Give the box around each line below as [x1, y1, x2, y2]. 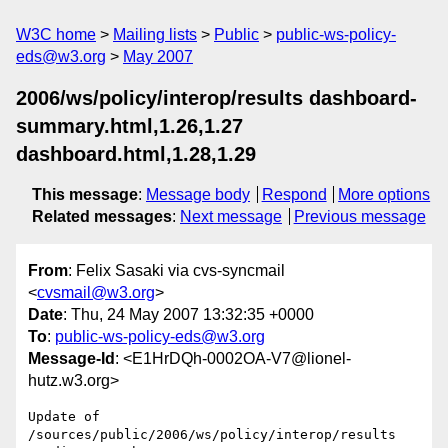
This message [32, 186, 138, 203]
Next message [180, 208, 282, 225]
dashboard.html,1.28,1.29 [16, 143, 256, 165]
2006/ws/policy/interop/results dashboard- [16, 87, 417, 109]
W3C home [16, 26, 96, 43]
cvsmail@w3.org [37, 284, 155, 302]
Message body [146, 186, 250, 203]
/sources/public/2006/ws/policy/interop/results [28, 427, 396, 443]
